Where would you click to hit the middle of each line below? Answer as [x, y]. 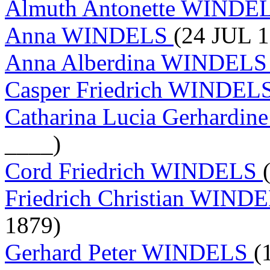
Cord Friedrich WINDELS [134, 171]
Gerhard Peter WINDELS [129, 252]
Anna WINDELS [89, 35]
